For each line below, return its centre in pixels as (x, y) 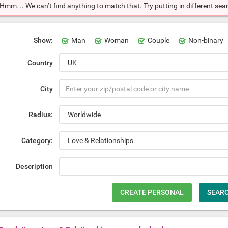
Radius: (41, 115)
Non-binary (206, 40)
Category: (37, 140)
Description (35, 166)
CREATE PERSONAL (152, 192)
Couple (159, 40)
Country (40, 63)
